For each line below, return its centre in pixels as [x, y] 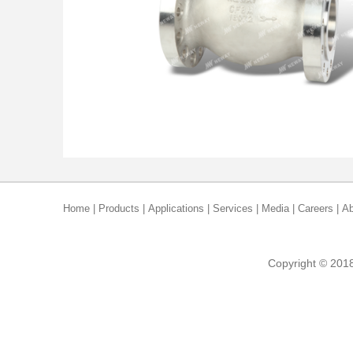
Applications [176, 209]
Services [233, 209]
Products [119, 209]
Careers [316, 209]
